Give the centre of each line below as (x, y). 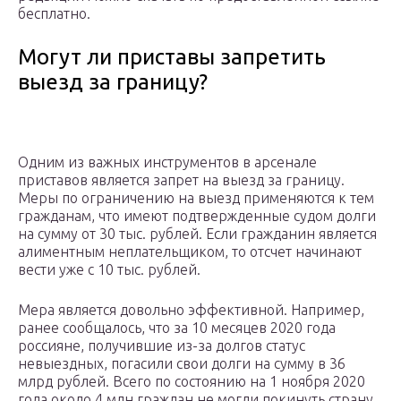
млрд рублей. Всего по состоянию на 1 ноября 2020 (192, 382)
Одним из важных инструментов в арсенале (167, 162)
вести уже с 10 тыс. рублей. (109, 270)
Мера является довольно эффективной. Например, (191, 310)
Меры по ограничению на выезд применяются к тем (196, 198)
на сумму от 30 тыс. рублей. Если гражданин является (197, 234)
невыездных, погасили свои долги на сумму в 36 (182, 364)
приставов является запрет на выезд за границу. (181, 180)
